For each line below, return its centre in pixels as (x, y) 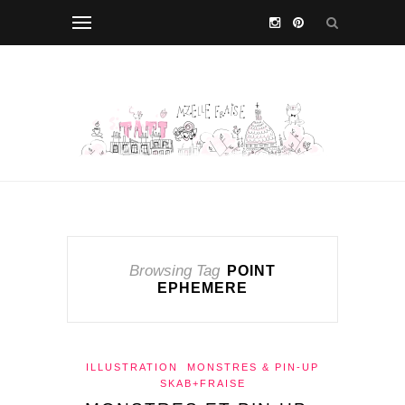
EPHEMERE (202, 288)
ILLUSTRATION (132, 367)
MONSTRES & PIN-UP (253, 367)
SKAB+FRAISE (202, 383)
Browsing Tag (174, 271)
